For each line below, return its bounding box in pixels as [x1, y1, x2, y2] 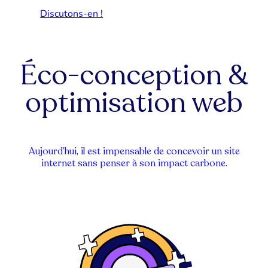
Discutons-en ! [40, 7, 103, 21]
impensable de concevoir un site [102, 145, 240, 158]
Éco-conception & [20, 57, 248, 93]
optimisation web [25, 85, 243, 121]
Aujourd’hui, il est [28, 145, 103, 158]
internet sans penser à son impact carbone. [41, 157, 227, 170]
